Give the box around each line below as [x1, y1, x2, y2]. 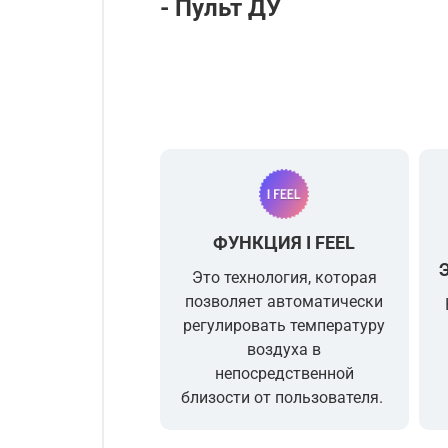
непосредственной [214, 363, 354, 383]
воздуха [247, 339, 313, 359]
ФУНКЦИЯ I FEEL [213, 231, 356, 253]
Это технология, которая [191, 267, 377, 287]
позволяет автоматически [185, 291, 384, 311]
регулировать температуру [183, 315, 386, 335]
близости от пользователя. [181, 387, 388, 407]
